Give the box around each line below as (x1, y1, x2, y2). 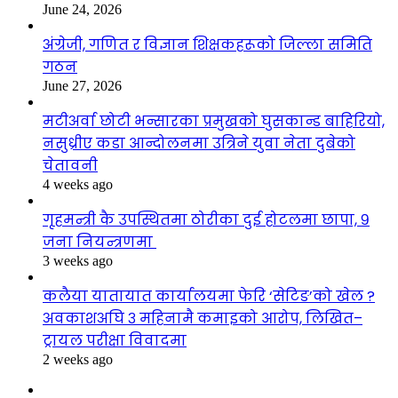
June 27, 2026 (43, 77, 122, 93)
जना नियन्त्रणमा (43, 231, 156, 252)
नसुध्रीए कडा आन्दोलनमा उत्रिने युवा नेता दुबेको (43, 132, 355, 154)
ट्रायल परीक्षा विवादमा (43, 330, 187, 351)
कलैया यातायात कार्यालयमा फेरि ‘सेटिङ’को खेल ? (43, 285, 375, 306)
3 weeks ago (43, 252, 113, 268)
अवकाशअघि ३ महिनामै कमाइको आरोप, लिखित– (43, 307, 362, 329)
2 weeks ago (43, 351, 113, 367)
